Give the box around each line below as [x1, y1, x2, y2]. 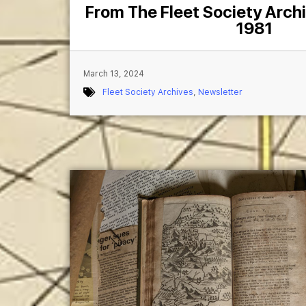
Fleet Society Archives [102, 87, 193, 97]
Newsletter [198, 87, 242, 97]
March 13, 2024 [83, 68, 144, 79]
